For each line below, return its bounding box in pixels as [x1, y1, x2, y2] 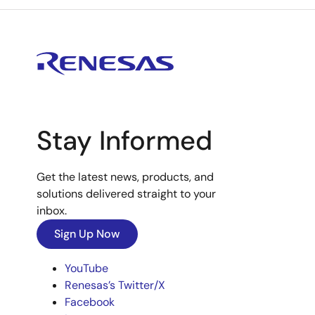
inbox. [37, 203, 67, 218]
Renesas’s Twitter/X [65, 278, 165, 292]
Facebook [65, 295, 115, 309]
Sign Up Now [54, 226, 120, 241]
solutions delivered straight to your [37, 186, 216, 201]
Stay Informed [37, 123, 212, 158]
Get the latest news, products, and [37, 169, 214, 184]
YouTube [65, 261, 108, 276]
